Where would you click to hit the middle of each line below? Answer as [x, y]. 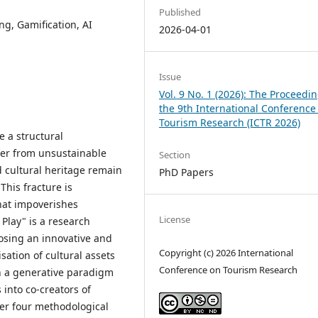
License [175, 220]
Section [175, 155]
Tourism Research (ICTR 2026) [230, 122]
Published [180, 12]
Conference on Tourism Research [229, 270]
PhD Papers [187, 172]
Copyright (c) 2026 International [226, 253]
